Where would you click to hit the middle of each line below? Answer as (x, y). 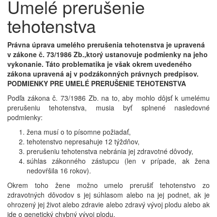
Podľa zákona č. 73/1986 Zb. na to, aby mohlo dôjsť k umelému (108, 98)
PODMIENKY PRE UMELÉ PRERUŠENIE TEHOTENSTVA (97, 84)
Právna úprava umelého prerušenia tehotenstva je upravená (106, 45)
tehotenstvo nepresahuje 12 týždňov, (83, 142)
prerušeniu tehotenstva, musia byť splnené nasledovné (108, 108)
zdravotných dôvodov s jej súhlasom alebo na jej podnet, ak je (108, 195)
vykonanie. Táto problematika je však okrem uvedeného (100, 64)
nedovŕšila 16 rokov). (59, 171)
